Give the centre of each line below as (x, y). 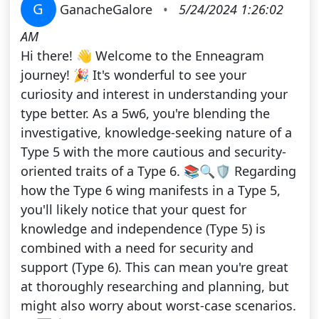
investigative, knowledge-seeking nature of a (156, 133)
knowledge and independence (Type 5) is (143, 229)
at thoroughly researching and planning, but (155, 287)
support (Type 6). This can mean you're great (154, 267)
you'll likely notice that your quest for (133, 210)
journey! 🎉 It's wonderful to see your (133, 75)
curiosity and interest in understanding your (154, 94)
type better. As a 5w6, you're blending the (145, 114)
